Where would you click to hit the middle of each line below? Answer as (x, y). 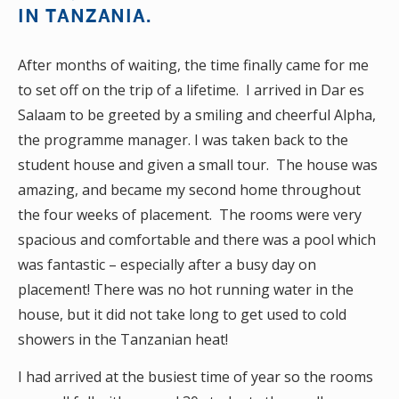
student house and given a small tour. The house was (198, 165)
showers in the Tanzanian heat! (123, 339)
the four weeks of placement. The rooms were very (190, 215)
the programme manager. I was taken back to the (183, 140)
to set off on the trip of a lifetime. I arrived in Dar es (191, 90)
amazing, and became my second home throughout (189, 190)
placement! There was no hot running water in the (186, 289)
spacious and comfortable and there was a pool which (197, 240)
